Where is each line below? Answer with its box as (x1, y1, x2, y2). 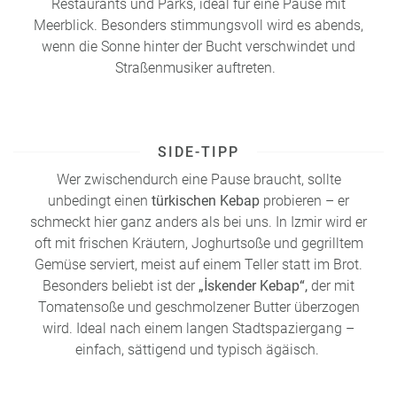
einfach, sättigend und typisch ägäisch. (74, 340, 323, 358)
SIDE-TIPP (158, 143, 239, 160)
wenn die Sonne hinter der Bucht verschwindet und (42, 38, 355, 55)
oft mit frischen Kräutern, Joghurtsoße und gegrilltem (34, 234, 363, 252)
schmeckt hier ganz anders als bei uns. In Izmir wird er (30, 213, 367, 230)
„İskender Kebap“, (195, 276, 311, 294)
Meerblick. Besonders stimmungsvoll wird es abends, (34, 17, 363, 34)
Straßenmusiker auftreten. (114, 59, 283, 76)
